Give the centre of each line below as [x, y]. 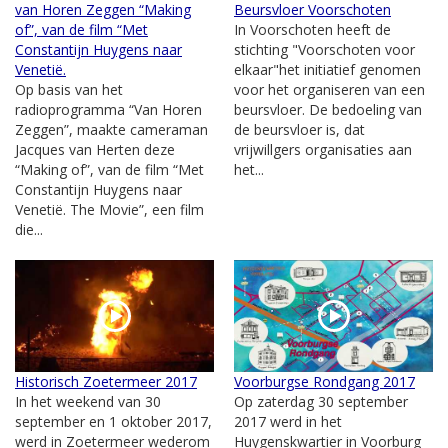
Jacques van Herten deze [95, 149]
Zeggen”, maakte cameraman [111, 129]
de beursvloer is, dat [299, 129]
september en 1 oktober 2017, [113, 421]
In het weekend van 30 [88, 401]
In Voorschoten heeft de [312, 29]
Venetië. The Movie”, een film [109, 209]
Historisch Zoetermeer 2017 [106, 381]
